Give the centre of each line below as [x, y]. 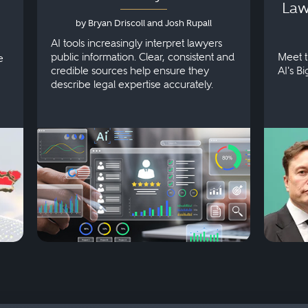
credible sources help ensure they [130, 70]
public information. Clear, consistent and [143, 57]
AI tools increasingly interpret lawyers [136, 43]
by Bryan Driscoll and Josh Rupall [144, 23]
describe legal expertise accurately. [132, 84]
